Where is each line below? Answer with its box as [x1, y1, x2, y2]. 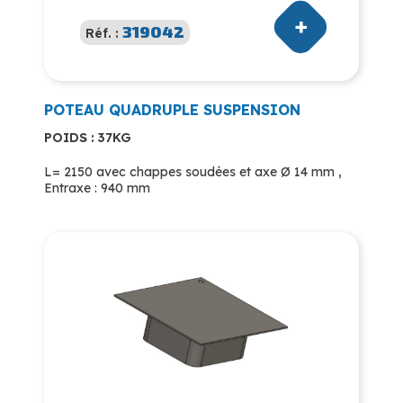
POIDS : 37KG [44, 129, 131, 146]
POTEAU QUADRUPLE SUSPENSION [44, 100, 300, 119]
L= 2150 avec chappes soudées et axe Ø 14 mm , [44, 163, 342, 180]
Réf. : [85, 24, 122, 41]
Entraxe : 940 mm [44, 179, 150, 196]
